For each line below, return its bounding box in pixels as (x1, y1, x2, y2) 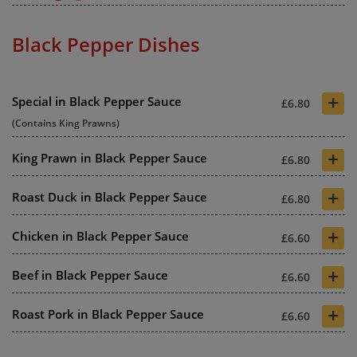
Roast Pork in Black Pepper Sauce (12, 305, 204, 322)
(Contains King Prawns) (12, 116, 120, 130)
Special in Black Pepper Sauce (12, 92, 182, 109)
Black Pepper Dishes (12, 30, 200, 57)
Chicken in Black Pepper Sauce (12, 227, 189, 244)
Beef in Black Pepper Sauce (12, 266, 168, 283)
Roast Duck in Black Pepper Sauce (12, 188, 207, 205)
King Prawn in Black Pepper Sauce (12, 149, 207, 166)
